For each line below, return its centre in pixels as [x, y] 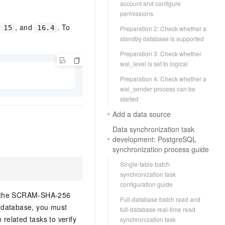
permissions [137, 13]
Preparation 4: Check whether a [163, 79]
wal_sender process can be [158, 89]
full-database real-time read [158, 209]
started [129, 99]
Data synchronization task [153, 129]
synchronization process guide [161, 149]
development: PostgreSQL [154, 139]
